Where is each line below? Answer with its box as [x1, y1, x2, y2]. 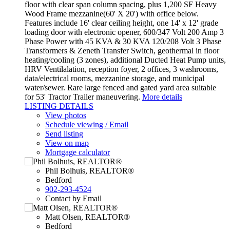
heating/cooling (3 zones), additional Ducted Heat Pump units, [25, 55, 226, 65]
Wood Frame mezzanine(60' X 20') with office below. [25, 9, 199, 18]
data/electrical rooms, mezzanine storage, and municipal [25, 74, 204, 83]
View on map [45, 139, 89, 148]
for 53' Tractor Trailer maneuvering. [25, 92, 140, 102]
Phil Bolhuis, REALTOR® [45, 166, 134, 176]
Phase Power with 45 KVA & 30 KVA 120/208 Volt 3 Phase [25, 37, 221, 46]
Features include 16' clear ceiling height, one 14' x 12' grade [25, 18, 218, 28]
